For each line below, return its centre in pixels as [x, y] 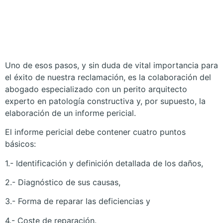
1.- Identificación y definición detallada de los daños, [104, 163]
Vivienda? [51, 42]
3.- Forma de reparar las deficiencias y [78, 201]
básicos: [20, 144]
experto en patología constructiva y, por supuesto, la [105, 101]
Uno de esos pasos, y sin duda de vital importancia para [111, 65]
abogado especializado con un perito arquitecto [96, 89]
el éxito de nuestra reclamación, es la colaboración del [108, 77]
